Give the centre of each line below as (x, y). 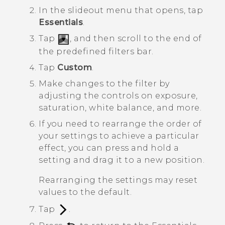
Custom (75, 67)
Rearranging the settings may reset (118, 180)
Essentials (61, 23)
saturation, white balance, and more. (120, 107)
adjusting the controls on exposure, (118, 95)
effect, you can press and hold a (109, 148)
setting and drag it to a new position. (122, 160)
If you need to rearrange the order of (120, 124)
